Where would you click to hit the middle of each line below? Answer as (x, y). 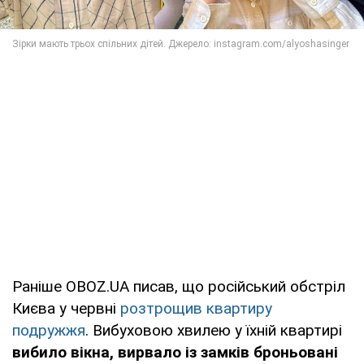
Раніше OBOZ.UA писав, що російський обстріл (179, 286)
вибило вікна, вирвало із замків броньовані (175, 352)
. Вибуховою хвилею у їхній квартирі (214, 330)
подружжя (49, 330)
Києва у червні (66, 308)
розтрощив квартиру (196, 308)
